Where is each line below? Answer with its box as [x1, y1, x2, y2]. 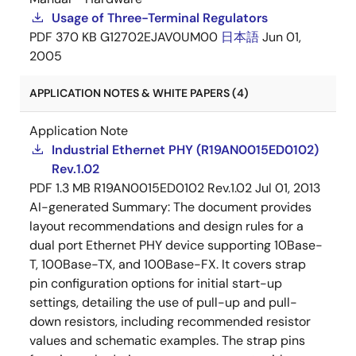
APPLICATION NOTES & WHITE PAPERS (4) [29, 86, 249, 100]
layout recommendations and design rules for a [29, 218, 304, 234]
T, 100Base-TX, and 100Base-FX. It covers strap [29, 256, 306, 273]
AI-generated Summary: [29, 199, 173, 215]
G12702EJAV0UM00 [100, 29, 218, 45]
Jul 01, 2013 [255, 180, 320, 196]
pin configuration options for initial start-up [29, 275, 282, 292]
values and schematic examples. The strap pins [29, 332, 305, 349]
